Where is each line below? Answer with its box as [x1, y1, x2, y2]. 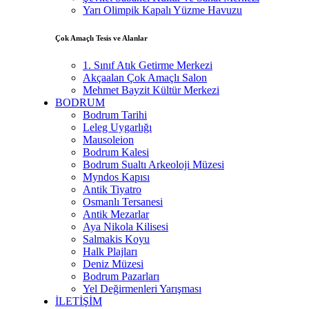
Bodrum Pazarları [83, 270, 159, 282]
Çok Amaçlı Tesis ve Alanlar [55, 33, 148, 42]
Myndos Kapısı [83, 170, 150, 183]
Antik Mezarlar [83, 208, 149, 220]
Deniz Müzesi [83, 257, 143, 270]
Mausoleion [83, 133, 134, 146]
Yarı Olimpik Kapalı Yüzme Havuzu [83, 3, 242, 16]
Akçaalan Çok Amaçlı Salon [83, 71, 207, 83]
